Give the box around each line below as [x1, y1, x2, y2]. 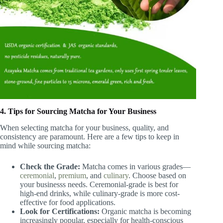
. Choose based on [128, 171, 186, 180]
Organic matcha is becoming [100, 207, 191, 216]
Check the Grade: [20, 162, 80, 171]
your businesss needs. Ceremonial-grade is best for [20, 180, 178, 189]
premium [58, 171, 86, 180]
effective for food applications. [20, 198, 115, 207]
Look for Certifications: [20, 207, 100, 216]
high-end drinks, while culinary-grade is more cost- [20, 189, 180, 198]
